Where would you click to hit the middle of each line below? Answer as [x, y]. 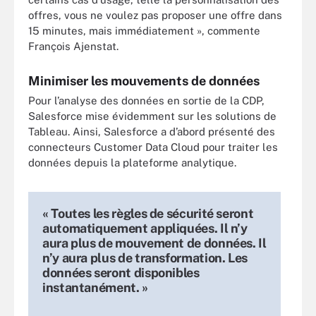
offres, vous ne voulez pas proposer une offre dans [155, 15]
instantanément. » [95, 287]
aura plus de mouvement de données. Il [154, 243]
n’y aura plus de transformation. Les [145, 257]
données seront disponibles [121, 272]
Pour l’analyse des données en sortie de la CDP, [146, 100]
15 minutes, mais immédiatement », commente [144, 30]
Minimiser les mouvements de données [144, 80]
